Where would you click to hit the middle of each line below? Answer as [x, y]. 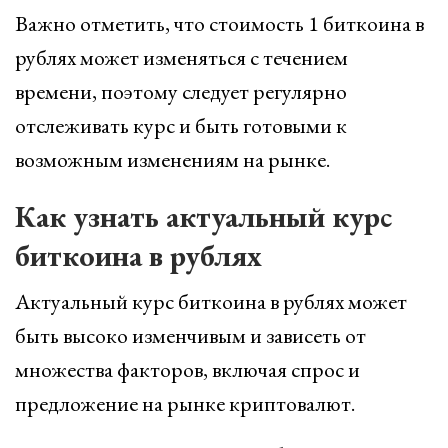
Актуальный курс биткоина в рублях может [211, 301]
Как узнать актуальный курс [203, 216]
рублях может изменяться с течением [181, 57]
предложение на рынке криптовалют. [185, 403]
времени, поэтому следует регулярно [181, 91]
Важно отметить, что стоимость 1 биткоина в [219, 23]
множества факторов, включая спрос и [187, 369]
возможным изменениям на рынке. [172, 159]
